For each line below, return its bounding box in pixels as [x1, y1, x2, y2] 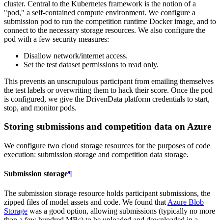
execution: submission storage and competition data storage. [4, 150, 189, 159]
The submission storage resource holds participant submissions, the [4, 189, 210, 197]
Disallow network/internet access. [24, 51, 128, 60]
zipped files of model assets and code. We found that [4, 197, 167, 206]
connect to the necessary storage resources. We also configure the [4, 26, 205, 34]
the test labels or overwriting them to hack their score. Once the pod [4, 85, 213, 94]
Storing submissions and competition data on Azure [4, 121, 211, 132]
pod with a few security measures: [4, 34, 109, 43]
